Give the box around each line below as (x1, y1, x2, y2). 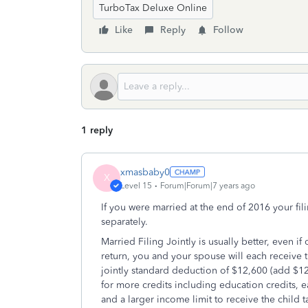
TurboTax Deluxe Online (99, 2, 207, 14)
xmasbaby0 (120, 166, 170, 178)
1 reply (81, 124, 113, 136)
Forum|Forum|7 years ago (160, 180, 255, 190)
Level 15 (120, 180, 152, 190)
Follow (213, 24, 243, 36)
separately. (101, 216, 148, 228)
